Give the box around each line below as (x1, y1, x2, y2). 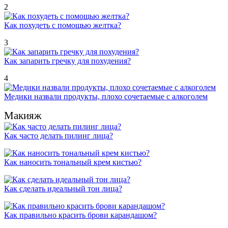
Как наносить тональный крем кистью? (4, 158, 141, 167)
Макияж (4, 109, 42, 122)
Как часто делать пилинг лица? (4, 131, 113, 140)
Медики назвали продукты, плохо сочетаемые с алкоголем (4, 92, 208, 101)
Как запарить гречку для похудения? (4, 56, 131, 66)
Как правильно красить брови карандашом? (4, 211, 157, 220)
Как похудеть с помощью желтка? (4, 21, 121, 30)
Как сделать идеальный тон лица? (4, 184, 122, 193)
